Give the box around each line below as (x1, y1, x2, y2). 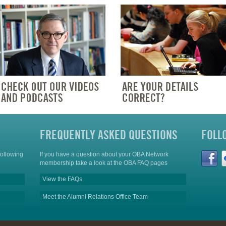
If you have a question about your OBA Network (40, 151, 168, 158)
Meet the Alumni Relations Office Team (42, 193, 148, 201)
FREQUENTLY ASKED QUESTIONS (40, 128, 178, 143)
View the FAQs (42, 176, 82, 183)
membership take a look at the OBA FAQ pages (40, 159, 167, 167)
